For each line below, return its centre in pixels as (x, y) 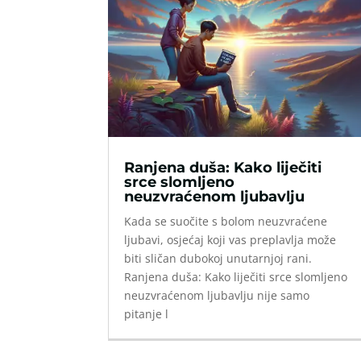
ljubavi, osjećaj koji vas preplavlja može (230, 239)
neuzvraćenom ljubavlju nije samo (217, 295)
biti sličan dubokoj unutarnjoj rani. (218, 258)
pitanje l (147, 313)
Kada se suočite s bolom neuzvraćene (226, 221)
